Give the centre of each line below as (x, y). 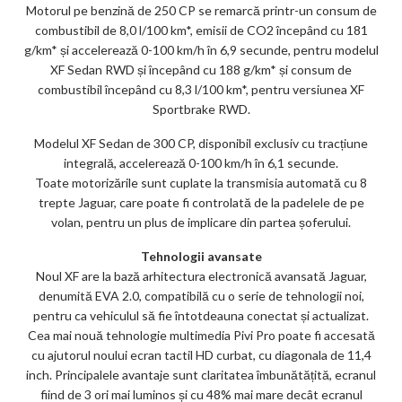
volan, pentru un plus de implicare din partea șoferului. (201, 222)
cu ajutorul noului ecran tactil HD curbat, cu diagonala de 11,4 (201, 354)
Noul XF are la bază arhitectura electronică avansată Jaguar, (201, 275)
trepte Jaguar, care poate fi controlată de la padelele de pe (201, 202)
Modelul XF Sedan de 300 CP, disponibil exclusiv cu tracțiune (201, 143)
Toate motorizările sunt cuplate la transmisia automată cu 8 (201, 182)
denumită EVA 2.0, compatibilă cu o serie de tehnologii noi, (201, 295)
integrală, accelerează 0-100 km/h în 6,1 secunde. (201, 162)
